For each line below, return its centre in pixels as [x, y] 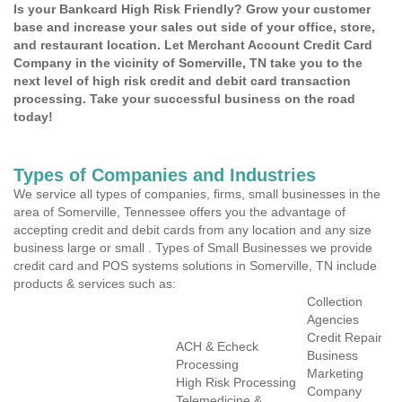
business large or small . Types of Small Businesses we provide [193, 248]
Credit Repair [345, 337]
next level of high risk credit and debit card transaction [182, 81]
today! [33, 117]
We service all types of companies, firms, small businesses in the [197, 194]
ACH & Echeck [217, 346]
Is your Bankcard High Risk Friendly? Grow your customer [192, 9]
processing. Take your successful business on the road [184, 99]
